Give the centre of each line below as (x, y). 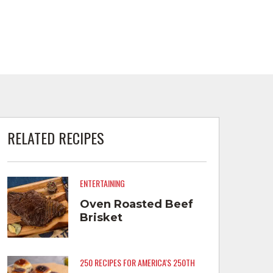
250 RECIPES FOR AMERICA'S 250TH (137, 263)
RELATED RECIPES (55, 137)
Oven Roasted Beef (136, 204)
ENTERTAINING (102, 183)
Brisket (101, 217)
